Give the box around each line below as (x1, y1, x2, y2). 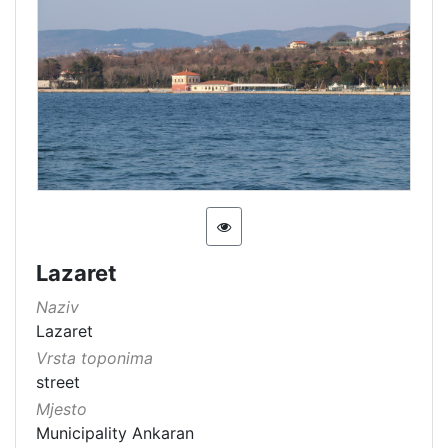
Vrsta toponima (36, 347, 153, 368)
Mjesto (36, 398, 87, 419)
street (36, 371, 80, 392)
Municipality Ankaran (36, 422, 194, 443)
